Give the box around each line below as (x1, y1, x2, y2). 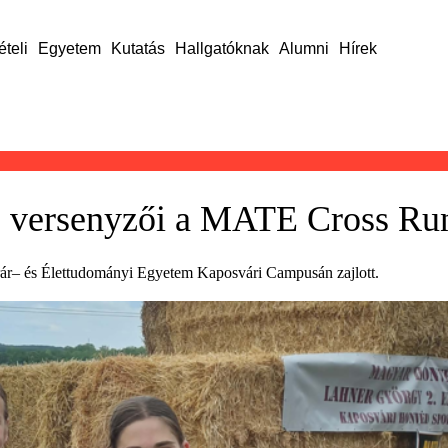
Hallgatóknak (174, 40, 269, 57)
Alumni (278, 40, 329, 57)
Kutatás (110, 40, 165, 57)
